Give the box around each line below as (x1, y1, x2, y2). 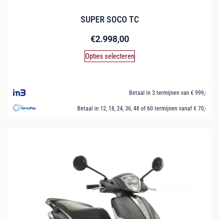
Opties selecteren (85, 51, 134, 61)
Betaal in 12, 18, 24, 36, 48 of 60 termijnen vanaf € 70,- (77, 105, 206, 112)
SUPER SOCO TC (80, 14, 139, 24)
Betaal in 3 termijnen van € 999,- (129, 89, 206, 96)
